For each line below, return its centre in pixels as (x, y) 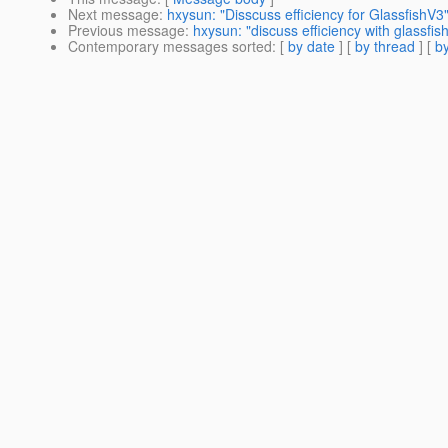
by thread (385, 46)
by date (311, 46)
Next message (113, 14)
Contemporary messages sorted (170, 46)
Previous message (126, 30)
